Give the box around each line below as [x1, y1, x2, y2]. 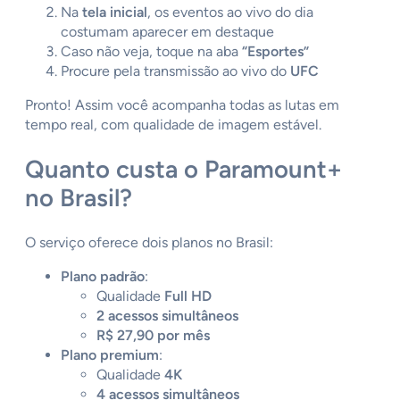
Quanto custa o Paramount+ [25, 154, 342, 184]
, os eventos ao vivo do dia [147, 3, 313, 21]
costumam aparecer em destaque [61, 22, 274, 40]
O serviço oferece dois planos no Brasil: [25, 233, 273, 251]
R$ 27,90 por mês [96, 326, 210, 344]
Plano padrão [61, 267, 145, 285]
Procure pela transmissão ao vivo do [61, 62, 290, 79]
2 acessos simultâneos [96, 306, 238, 324]
